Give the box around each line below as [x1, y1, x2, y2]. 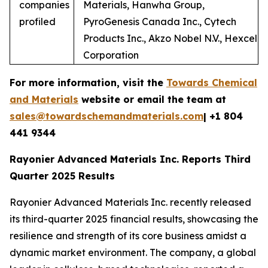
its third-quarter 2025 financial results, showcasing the [10, 212, 258, 225]
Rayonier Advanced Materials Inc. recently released [10, 196, 251, 208]
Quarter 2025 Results [10, 169, 115, 182]
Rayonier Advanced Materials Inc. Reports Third [10, 153, 251, 165]
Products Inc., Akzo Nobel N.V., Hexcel [83, 32, 257, 44]
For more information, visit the [10, 76, 166, 89]
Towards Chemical [166, 76, 257, 89]
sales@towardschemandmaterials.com [10, 109, 203, 122]
